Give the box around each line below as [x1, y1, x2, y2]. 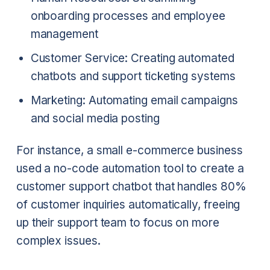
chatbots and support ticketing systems [30, 69, 236, 83]
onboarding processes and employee [30, 8, 225, 23]
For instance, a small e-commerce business [16, 143, 243, 158]
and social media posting [30, 111, 160, 125]
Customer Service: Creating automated [30, 51, 234, 65]
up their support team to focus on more [16, 216, 219, 230]
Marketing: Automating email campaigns [30, 93, 238, 107]
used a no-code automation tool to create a [16, 162, 244, 176]
